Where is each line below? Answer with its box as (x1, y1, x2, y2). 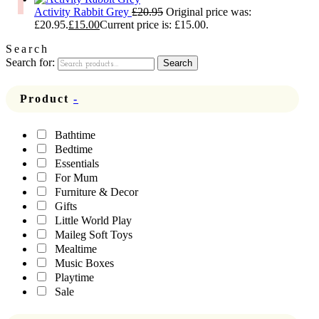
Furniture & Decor (55, 186, 138, 199)
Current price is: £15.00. (100, 18, 209, 31)
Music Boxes (55, 257, 114, 270)
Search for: (6, 56, 55, 68)
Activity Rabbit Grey (34, 5, 132, 18)
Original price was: (166, 5, 251, 18)
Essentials (55, 157, 99, 170)
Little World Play (55, 214, 132, 227)
